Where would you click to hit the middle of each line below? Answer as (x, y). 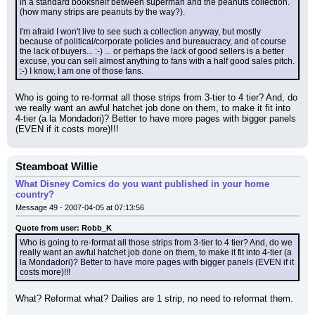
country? (35, 194)
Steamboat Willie (57, 167)
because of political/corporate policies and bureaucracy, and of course (153, 41)
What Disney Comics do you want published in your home (142, 184)
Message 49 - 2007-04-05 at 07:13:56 (80, 207)
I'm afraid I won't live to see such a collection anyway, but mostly (140, 32)
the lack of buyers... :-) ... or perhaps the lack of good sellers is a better (152, 51)
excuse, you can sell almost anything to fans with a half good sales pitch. (157, 61)
